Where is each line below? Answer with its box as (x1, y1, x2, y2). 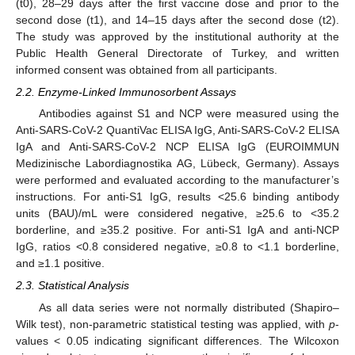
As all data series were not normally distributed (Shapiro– (38, 300, 339, 314)
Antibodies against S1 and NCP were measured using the (38, 107, 339, 120)
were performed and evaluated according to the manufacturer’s (16, 174, 339, 187)
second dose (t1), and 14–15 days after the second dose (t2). (16, 13, 339, 26)
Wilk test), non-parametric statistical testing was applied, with (16, 317, 329, 330)
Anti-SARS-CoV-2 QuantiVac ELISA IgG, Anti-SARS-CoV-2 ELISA (16, 124, 339, 137)
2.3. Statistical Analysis (16, 279, 129, 292)
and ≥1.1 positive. (16, 257, 105, 270)
